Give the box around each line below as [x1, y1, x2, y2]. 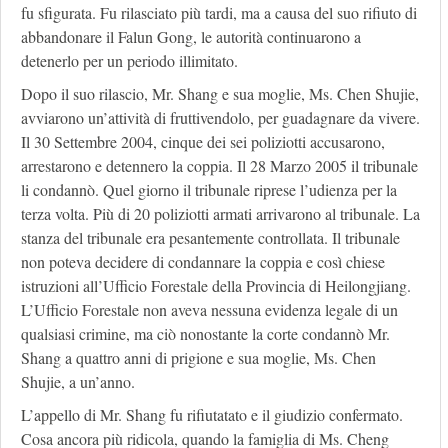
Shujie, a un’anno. [21, 371, 135, 393]
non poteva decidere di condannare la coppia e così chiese [21, 251, 385, 273]
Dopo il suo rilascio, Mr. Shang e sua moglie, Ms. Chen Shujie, [21, 83, 419, 105]
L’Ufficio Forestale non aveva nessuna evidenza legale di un [21, 299, 398, 321]
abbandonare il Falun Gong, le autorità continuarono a [21, 26, 361, 48]
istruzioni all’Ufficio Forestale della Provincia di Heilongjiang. [21, 275, 411, 297]
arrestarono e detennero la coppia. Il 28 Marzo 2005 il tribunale [21, 155, 418, 177]
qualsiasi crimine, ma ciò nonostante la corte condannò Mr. [21, 323, 390, 345]
